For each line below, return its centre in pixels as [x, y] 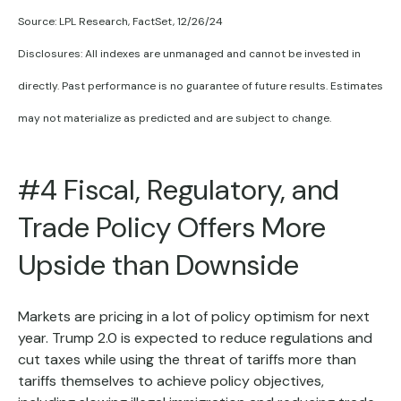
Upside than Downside [158, 264]
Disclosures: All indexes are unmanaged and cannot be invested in [189, 53]
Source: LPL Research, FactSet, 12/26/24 [120, 21]
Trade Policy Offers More [172, 227]
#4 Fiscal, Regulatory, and [179, 189]
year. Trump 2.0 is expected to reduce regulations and [195, 337]
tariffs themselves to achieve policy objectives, [171, 380]
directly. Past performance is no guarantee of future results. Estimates [200, 85]
